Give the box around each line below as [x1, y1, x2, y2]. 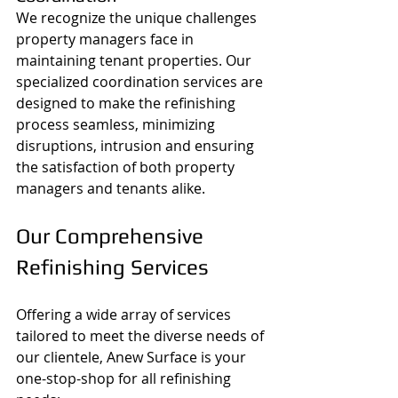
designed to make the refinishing [16, 92, 239, 113]
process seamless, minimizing [16, 114, 219, 134]
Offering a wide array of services [16, 304, 235, 324]
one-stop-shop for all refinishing [16, 368, 235, 388]
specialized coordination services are [16, 71, 267, 92]
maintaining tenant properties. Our [16, 50, 255, 70]
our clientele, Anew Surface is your [16, 346, 250, 367]
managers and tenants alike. [16, 178, 205, 198]
